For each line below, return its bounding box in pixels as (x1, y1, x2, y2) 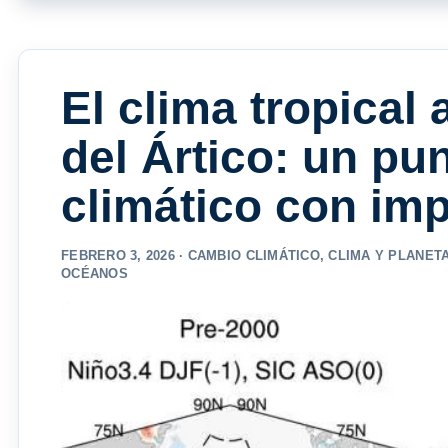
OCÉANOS (61, 266, 128, 282)
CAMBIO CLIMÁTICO (187, 248, 320, 264)
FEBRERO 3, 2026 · (61, 248, 188, 264)
